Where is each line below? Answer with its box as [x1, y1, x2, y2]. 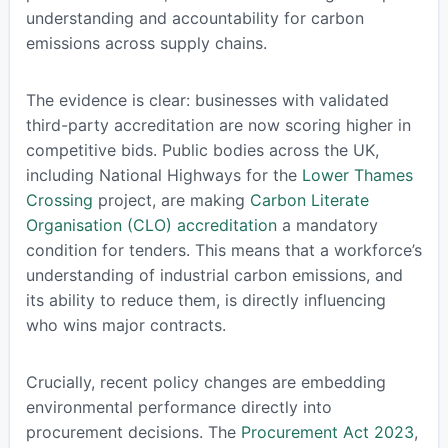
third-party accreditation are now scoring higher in [25, 115, 411, 136]
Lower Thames [301, 165, 413, 186]
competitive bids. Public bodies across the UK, [25, 140, 379, 161]
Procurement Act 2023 [240, 422, 414, 443]
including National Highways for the [25, 165, 302, 186]
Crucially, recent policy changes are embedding [25, 372, 386, 393]
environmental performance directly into [25, 397, 332, 418]
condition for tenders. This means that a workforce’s [25, 240, 422, 261]
